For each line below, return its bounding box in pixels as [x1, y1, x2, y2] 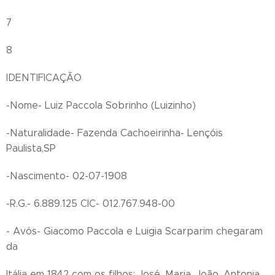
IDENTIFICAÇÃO [6, 72, 82, 83]
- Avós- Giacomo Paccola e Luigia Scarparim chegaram [6, 225, 263, 237]
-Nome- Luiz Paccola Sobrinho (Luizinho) [6, 99, 196, 111]
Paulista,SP [6, 142, 56, 154]
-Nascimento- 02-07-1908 [6, 170, 127, 182]
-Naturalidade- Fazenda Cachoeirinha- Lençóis [6, 127, 223, 139]
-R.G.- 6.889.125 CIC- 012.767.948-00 [6, 198, 175, 209]
